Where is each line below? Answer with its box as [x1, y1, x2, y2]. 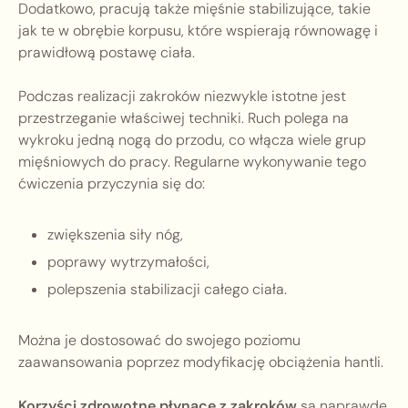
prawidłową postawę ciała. [18, 43, 195, 63]
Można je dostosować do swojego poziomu [18, 331, 301, 351]
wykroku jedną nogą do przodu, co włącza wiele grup [18, 130, 366, 150]
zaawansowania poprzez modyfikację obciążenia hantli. [18, 352, 383, 372]
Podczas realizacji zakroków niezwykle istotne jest [18, 87, 346, 107]
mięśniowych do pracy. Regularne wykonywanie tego [18, 152, 366, 172]
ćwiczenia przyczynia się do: [18, 174, 205, 194]
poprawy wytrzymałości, [47, 252, 209, 272]
